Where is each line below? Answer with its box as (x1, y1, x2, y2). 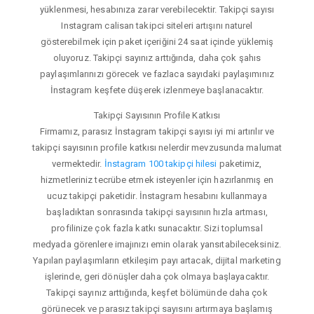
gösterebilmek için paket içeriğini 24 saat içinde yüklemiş (40, 36, 274, 47)
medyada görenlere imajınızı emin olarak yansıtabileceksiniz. (32, 238, 281, 250)
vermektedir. (52, 158, 104, 169)
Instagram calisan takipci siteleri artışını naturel (61, 20, 253, 31)
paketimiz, (217, 158, 262, 169)
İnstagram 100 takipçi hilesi (104, 158, 217, 169)
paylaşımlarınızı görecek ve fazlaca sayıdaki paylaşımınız (40, 68, 274, 79)
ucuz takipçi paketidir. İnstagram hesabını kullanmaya (47, 190, 267, 201)
